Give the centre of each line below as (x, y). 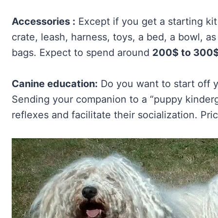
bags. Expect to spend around (82, 53)
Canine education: (55, 84)
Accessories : (44, 22)
